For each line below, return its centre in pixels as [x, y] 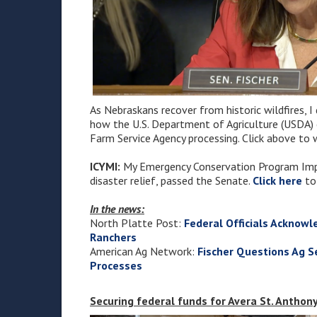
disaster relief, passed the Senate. [171, 180]
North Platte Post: [137, 223]
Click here [277, 180]
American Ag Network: [144, 251]
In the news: [117, 208]
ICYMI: [105, 166]
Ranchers [113, 237]
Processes [116, 265]
